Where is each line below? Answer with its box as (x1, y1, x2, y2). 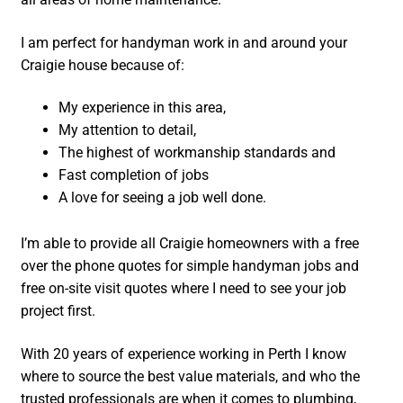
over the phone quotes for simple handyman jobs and (21, 257, 360, 275)
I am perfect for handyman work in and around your (21, 33, 348, 51)
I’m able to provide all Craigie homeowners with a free (21, 235, 360, 253)
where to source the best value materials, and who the (21, 367, 361, 385)
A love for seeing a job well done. (58, 189, 267, 207)
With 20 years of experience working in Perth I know (21, 345, 347, 363)
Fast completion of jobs (58, 166, 210, 184)
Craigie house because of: (21, 56, 185, 74)
